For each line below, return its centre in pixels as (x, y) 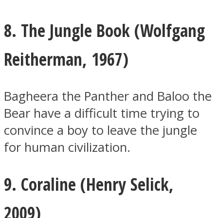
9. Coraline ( (45, 184)
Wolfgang (173, 30)
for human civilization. (67, 147)
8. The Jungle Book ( (72, 30)
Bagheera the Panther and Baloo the (108, 96)
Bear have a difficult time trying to (102, 113)
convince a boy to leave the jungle (100, 130)
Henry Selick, (130, 184)
